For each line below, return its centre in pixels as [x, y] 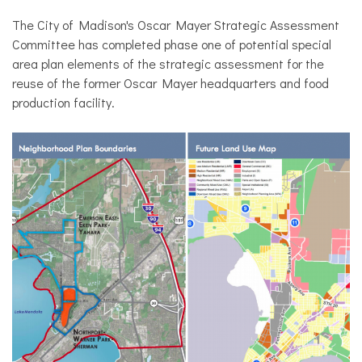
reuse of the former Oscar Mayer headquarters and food [170, 82]
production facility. [63, 102]
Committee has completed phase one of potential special [172, 44]
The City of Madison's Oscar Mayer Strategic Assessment [176, 24]
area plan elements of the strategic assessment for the [168, 63]
